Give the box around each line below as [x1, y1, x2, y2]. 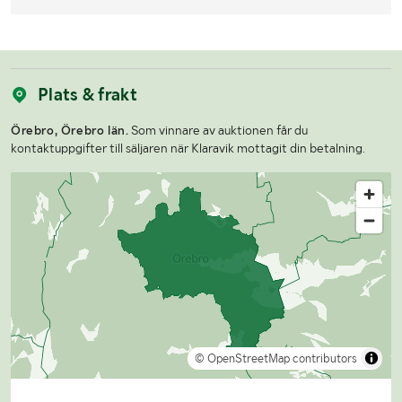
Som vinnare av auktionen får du [128, 123, 309, 138]
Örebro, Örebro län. [11, 123, 129, 138]
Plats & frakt [38, 84, 137, 106]
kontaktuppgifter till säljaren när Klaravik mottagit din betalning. [11, 141, 365, 156]
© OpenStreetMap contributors [195, 352, 357, 366]
